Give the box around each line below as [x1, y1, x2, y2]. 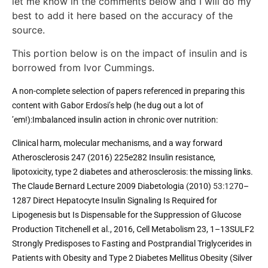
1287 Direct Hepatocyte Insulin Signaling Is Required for [12, 195, 217, 205]
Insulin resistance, [149, 152, 215, 162]
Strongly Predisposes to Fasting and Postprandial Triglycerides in [12, 238, 252, 248]
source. [12, 24, 45, 36]
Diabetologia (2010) [138, 181, 213, 191]
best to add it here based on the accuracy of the [12, 10, 233, 22]
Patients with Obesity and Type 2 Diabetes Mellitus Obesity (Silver [12, 252, 252, 263]
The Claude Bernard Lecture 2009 [12, 181, 138, 191]
